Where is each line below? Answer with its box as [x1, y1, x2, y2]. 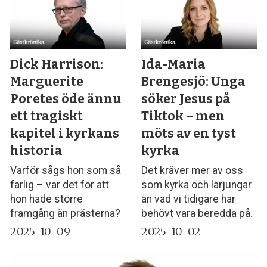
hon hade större [10, 193, 83, 206]
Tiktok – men [141, 108, 225, 125]
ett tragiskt [10, 108, 83, 125]
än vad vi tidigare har [141, 193, 236, 206]
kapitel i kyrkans [10, 126, 120, 142]
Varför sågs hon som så [10, 164, 122, 177]
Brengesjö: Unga [141, 74, 246, 90]
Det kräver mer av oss [141, 164, 244, 177]
